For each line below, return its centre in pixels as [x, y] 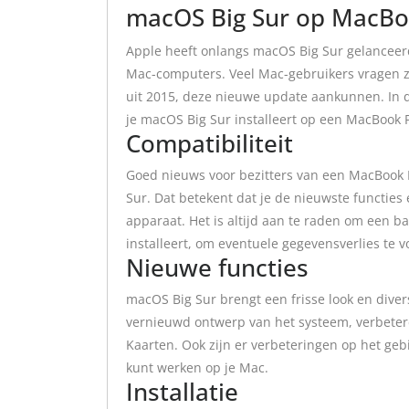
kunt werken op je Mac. [197, 367]
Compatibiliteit [210, 143]
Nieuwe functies [217, 267]
